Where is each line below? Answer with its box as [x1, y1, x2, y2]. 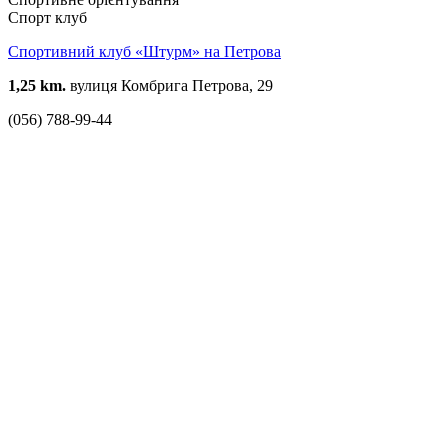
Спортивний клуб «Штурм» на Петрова [8, 42, 281, 60]
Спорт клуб [8, 8, 87, 26]
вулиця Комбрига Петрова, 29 [66, 76, 273, 94]
